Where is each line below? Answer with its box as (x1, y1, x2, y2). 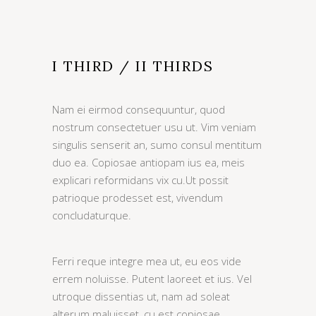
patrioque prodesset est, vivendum (52, 190, 223, 205)
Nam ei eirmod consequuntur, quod (52, 102, 225, 116)
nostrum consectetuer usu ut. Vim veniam (52, 120, 256, 134)
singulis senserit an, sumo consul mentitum (52, 138, 262, 152)
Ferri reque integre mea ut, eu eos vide (52, 254, 241, 268)
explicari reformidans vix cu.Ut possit (52, 173, 229, 187)
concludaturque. (52, 208, 131, 222)
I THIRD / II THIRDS (52, 57, 214, 75)
